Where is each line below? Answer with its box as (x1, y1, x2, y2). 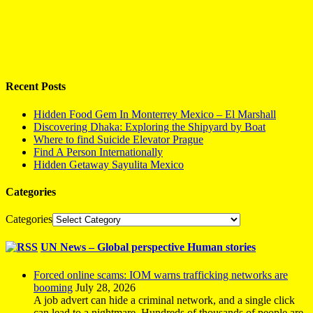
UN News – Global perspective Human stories (41, 241, 256, 254)
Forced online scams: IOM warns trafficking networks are (34, 268, 288, 281)
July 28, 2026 (75, 281, 136, 293)
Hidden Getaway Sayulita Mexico (34, 158, 184, 170)
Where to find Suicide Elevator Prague (34, 133, 203, 145)
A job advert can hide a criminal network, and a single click (34, 293, 295, 306)
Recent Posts (6, 80, 66, 93)
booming (34, 281, 73, 293)
